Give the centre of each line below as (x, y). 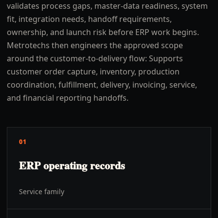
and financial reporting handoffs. (68, 98)
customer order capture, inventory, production (93, 72)
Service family (42, 191)
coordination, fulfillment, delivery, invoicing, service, (102, 85)
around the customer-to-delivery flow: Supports (95, 58)
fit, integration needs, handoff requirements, (89, 19)
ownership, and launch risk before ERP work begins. (103, 32)
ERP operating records (72, 165)
